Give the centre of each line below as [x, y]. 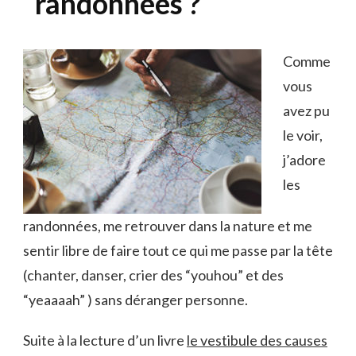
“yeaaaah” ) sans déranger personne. [135, 299]
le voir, [303, 135]
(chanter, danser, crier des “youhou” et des [153, 275]
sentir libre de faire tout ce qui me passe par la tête [178, 250]
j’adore [304, 159]
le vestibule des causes [257, 340]
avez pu [306, 110]
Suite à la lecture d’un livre [105, 340]
